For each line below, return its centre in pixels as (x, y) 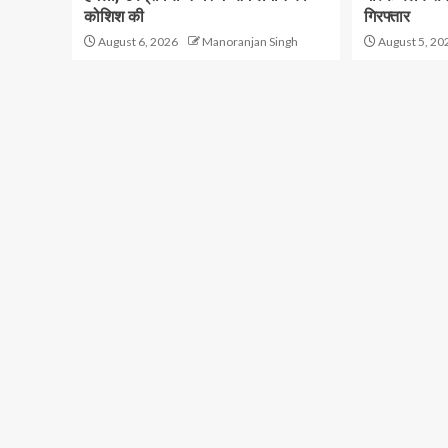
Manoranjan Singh (250, 41)
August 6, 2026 (137, 41)
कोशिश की (114, 16)
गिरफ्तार (386, 16)
